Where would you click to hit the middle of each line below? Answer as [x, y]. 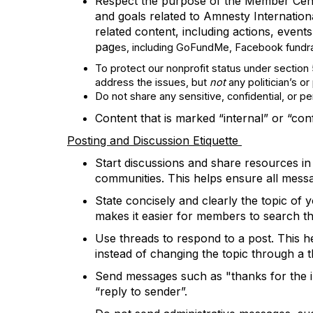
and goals [121, 16]
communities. [130, 178]
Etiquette [214, 140]
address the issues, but [152, 82]
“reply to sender [138, 291]
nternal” [249, 118]
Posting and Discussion [128, 140]
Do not [111, 96]
